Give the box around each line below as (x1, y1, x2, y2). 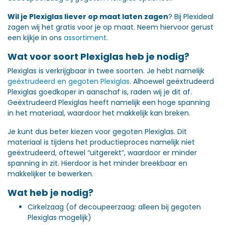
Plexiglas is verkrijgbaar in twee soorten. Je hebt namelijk (8, 66, 204, 76)
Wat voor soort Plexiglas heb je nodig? (8, 50, 189, 63)
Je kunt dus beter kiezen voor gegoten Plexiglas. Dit (8, 127, 187, 137)
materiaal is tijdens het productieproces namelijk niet (8, 137, 195, 147)
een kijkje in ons (8, 33, 64, 43)
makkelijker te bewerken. (8, 169, 93, 179)
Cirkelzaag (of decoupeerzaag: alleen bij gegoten (28, 202, 201, 212)
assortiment (64, 33, 106, 43)
